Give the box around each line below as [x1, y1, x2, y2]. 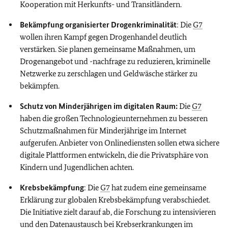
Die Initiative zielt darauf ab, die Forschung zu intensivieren [20, 207, 216, 217]
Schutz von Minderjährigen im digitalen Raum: [20, 101, 179, 111]
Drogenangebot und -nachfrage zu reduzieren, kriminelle [20, 56, 210, 66]
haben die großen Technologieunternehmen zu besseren [20, 113, 208, 123]
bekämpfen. [20, 80, 60, 91]
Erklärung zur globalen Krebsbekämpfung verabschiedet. [20, 194, 210, 205]
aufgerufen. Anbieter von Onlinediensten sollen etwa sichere [20, 137, 219, 148]
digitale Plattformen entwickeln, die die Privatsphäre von [20, 150, 208, 160]
